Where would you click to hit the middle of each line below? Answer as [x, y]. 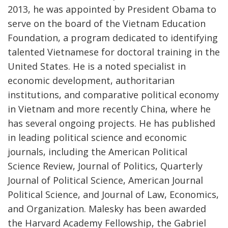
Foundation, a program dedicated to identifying [113, 37]
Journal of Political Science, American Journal [105, 180]
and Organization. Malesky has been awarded [107, 208]
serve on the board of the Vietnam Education [107, 23]
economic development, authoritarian [91, 80]
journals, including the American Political [97, 151]
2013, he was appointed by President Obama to [112, 9]
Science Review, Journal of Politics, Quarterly [105, 166]
